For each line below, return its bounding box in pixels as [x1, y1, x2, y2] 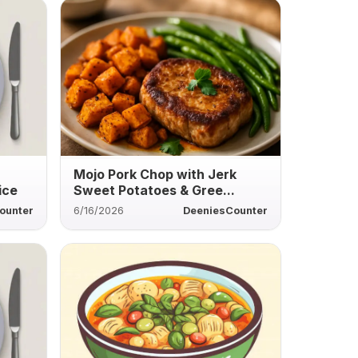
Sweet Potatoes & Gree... [73, 181, 235, 198]
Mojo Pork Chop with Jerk [73, 165, 237, 182]
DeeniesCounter [182, 204, 268, 217]
